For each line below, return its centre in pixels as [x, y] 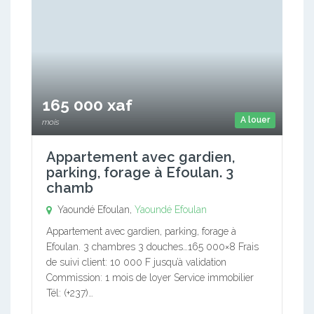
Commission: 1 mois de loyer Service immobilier [150, 278]
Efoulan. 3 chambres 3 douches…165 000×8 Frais [152, 247]
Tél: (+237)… [70, 293]
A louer [255, 120]
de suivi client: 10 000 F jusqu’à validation [136, 262]
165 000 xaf [87, 105]
